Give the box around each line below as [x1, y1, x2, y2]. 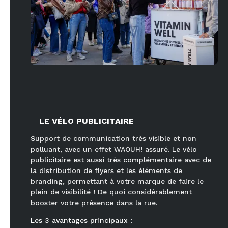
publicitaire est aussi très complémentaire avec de [31, 156, 211, 164]
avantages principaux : [49, 216, 132, 225]
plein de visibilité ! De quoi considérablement [31, 188, 192, 196]
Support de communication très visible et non [31, 134, 196, 143]
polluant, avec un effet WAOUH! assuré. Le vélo [31, 145, 197, 154]
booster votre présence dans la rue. [31, 198, 157, 207]
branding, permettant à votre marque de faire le [31, 177, 204, 186]
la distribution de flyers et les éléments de [31, 166, 182, 175]
